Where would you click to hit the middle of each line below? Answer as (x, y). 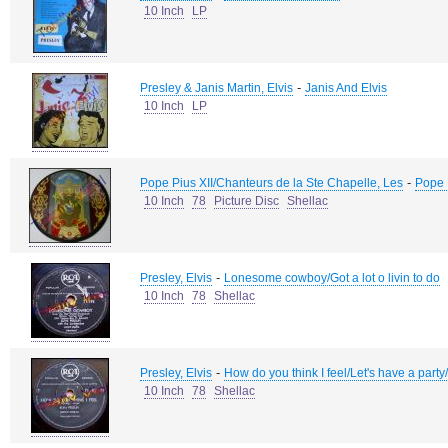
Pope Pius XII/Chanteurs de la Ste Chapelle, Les (271, 183)
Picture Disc (246, 201)
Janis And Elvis (346, 88)
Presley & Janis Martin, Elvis (216, 88)
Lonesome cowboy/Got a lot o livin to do (332, 278)
